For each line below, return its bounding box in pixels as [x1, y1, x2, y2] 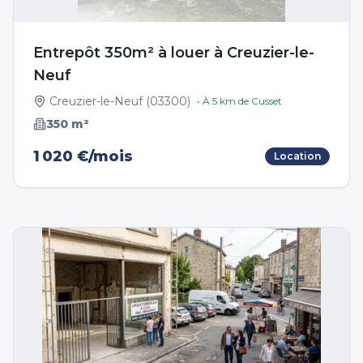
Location [274, 150, 321, 162]
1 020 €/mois [33, 147, 133, 165]
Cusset [251, 95, 282, 107]
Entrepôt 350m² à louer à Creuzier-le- [33, 44, 314, 62]
